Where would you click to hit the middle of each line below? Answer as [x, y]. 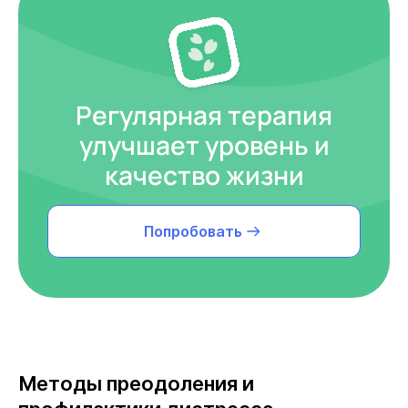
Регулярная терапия [204, 115]
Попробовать [193, 232]
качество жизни [204, 175]
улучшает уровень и [204, 145]
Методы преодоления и [136, 384]
